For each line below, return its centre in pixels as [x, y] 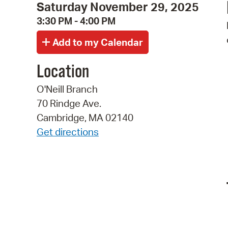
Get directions [68, 132]
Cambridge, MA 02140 [85, 118]
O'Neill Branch [67, 89]
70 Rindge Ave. [69, 104]
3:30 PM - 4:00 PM [76, 21]
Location [63, 73]
